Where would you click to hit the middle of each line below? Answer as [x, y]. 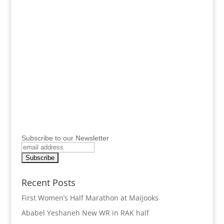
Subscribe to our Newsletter [65, 138]
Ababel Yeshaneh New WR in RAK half [85, 213]
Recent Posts [48, 183]
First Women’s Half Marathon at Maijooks [90, 198]
